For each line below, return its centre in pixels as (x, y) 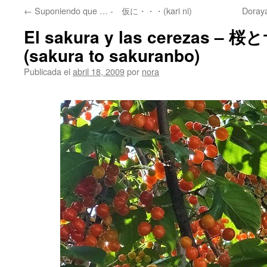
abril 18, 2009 (99, 71)
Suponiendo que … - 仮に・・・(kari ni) (112, 10)
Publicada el (47, 71)
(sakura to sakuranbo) (112, 55)
